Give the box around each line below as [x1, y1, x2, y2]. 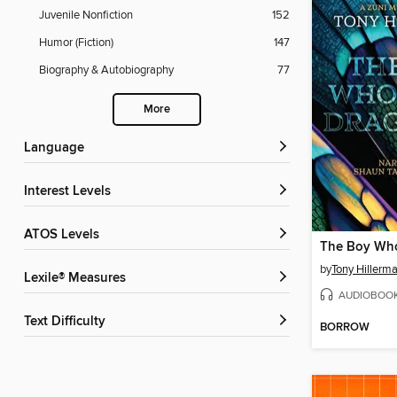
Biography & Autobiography [39, 63, 174, 78]
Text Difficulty [30, 314, 105, 331]
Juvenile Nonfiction [39, 8, 133, 23]
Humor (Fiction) [39, 35, 113, 51]
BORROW [320, 320, 370, 336]
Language [31, 140, 84, 157]
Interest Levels [27, 183, 111, 200]
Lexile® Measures [31, 270, 126, 287]
